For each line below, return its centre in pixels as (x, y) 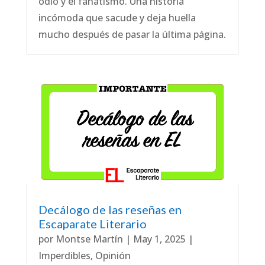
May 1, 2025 (159, 239)
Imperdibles (64, 255)
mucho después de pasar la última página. (132, 34)
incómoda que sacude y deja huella (117, 17)
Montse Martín (89, 239)
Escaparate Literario (92, 223)
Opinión (113, 255)
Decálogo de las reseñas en (110, 209)
